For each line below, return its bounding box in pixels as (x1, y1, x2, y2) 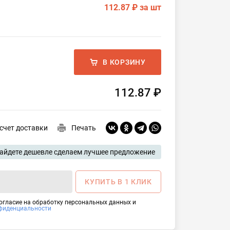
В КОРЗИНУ (103, 58, 146, 66)
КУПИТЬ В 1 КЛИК (85, 178, 152, 186)
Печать (71, 124, 97, 132)
